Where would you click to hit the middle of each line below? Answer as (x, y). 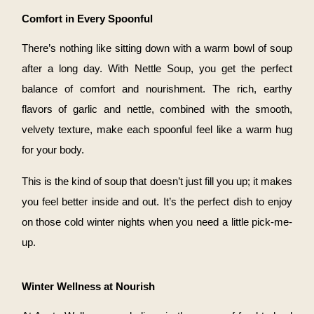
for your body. (53, 150)
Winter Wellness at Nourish (88, 287)
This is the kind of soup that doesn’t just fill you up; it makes (157, 182)
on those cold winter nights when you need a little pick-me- (157, 223)
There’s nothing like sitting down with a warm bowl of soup (157, 49)
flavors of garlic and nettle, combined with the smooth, (157, 110)
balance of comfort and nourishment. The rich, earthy (157, 89)
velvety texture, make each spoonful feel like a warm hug (157, 130)
